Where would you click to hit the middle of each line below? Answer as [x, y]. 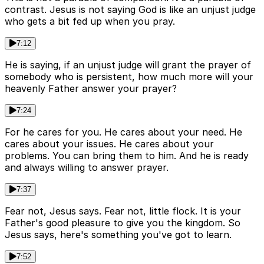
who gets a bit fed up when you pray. [90, 21]
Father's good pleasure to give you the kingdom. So [123, 222]
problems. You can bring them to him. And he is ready [127, 155]
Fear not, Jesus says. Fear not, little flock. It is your [123, 211]
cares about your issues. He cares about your [109, 143]
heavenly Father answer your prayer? [91, 88]
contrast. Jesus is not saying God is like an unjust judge [130, 9]
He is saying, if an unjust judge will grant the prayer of [128, 65]
